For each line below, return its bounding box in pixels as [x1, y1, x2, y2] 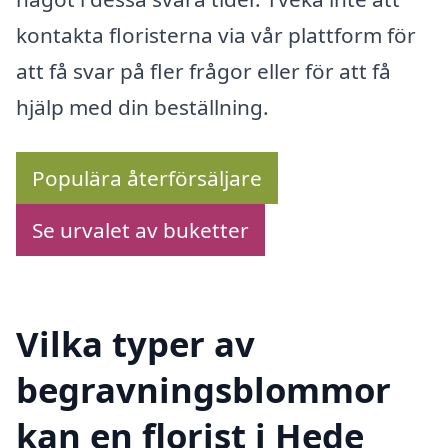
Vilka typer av [16, 320, 255, 368]
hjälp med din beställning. [16, 92, 269, 121]
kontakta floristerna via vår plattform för [16, 20, 416, 49]
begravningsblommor [16, 366, 391, 414]
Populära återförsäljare [32, 164, 262, 193]
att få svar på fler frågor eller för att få [16, 56, 391, 85]
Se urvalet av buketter [32, 216, 249, 245]
